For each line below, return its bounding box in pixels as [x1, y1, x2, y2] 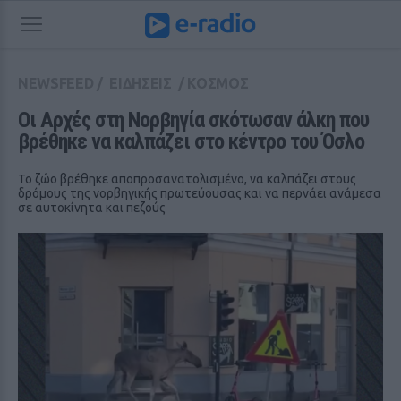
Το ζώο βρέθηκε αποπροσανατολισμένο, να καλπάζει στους [18, 172, 356, 186]
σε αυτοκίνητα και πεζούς [18, 200, 166, 215]
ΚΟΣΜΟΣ [187, 75, 249, 91]
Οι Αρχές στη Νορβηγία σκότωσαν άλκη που [18, 107, 369, 132]
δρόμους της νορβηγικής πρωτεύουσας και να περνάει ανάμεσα [18, 186, 381, 200]
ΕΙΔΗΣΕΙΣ [109, 75, 172, 91]
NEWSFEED [18, 75, 94, 91]
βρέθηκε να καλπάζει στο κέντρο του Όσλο [18, 129, 364, 154]
